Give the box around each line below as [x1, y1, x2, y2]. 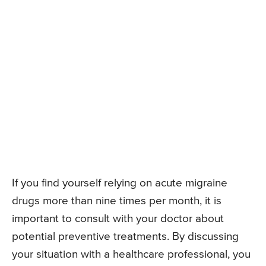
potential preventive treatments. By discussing [12, 231, 239, 243]
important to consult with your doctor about [12, 213, 224, 225]
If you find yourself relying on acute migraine [12, 178, 227, 189]
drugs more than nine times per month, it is [12, 195, 221, 207]
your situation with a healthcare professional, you [12, 249, 251, 261]
